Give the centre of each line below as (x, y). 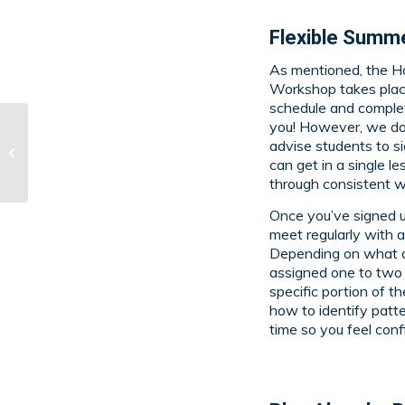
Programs (59, 171)
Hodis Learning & (80, 133)
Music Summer (72, 152)
